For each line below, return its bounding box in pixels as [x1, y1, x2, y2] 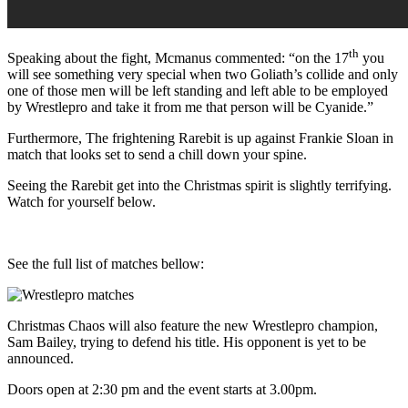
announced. [7, 351, 74, 367]
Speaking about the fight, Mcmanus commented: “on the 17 [7, 50, 349, 66]
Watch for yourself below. [7, 194, 156, 210]
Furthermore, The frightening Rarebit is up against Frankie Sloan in [7, 130, 393, 147]
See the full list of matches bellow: [7, 256, 204, 272]
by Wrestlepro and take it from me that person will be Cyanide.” [7, 99, 373, 116]
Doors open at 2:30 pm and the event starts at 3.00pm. [7, 382, 317, 398]
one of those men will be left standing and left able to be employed [7, 83, 388, 99]
